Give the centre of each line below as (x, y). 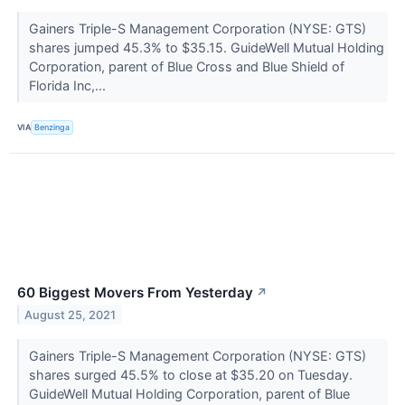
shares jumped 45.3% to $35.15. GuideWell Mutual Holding (206, 47)
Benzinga (52, 127)
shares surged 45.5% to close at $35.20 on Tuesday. (190, 374)
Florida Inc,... (69, 85)
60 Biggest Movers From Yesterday (135, 292)
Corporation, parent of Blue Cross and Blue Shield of (186, 66)
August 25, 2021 (71, 315)
